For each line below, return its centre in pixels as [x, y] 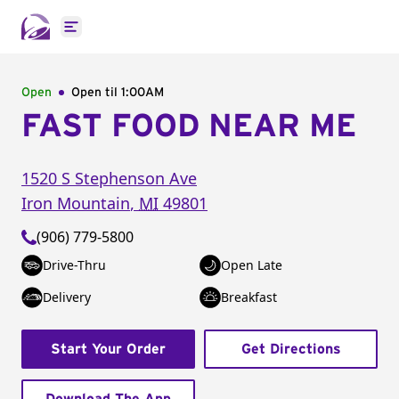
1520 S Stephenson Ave [109, 178]
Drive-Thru [74, 265]
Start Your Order [108, 349]
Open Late [252, 265]
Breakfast [249, 297]
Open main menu [129, 36]
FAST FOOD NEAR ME [189, 126]
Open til [96, 93]
